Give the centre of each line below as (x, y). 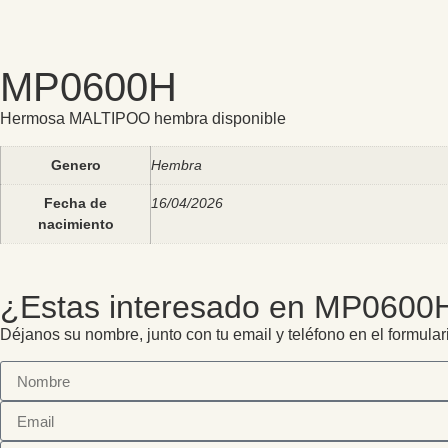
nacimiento (75, 223)
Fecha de (75, 202)
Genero (75, 164)
